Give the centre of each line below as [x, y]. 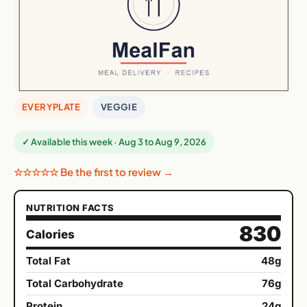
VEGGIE [119, 107]
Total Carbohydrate [75, 284]
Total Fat [48, 261]
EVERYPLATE [51, 107]
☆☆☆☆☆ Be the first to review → [94, 172]
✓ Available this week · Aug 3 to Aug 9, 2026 [114, 142]
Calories [50, 235]
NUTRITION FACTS [70, 208]
